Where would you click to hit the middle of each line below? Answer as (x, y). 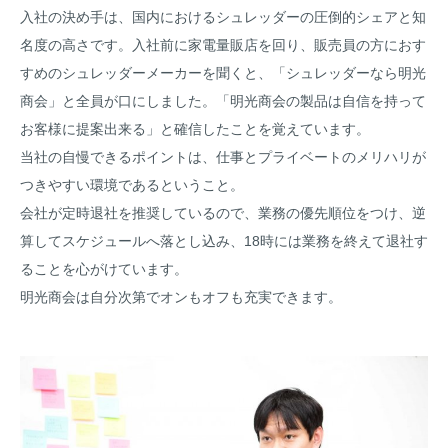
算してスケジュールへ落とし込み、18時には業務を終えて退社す (224, 240)
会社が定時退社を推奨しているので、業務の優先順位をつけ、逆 (223, 212)
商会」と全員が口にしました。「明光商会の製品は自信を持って (223, 100)
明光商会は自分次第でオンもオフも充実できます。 (181, 296)
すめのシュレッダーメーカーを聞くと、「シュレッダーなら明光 (223, 72)
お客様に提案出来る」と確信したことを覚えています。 (195, 128)
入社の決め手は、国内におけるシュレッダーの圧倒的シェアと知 (223, 16)
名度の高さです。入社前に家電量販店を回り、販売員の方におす (223, 44)
